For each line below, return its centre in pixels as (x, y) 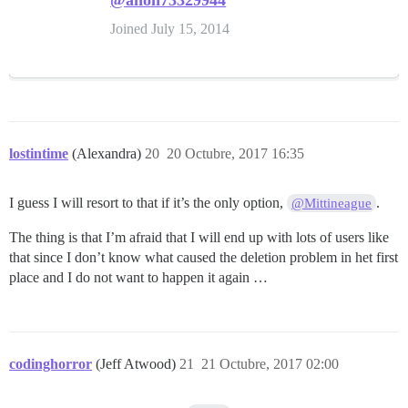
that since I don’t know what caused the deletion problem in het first (204, 258)
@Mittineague (332, 204)
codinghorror (51, 364)
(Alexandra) (108, 154)
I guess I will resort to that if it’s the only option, (148, 203)
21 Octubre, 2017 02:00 (270, 364)
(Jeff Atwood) (138, 364)
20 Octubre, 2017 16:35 (235, 154)
